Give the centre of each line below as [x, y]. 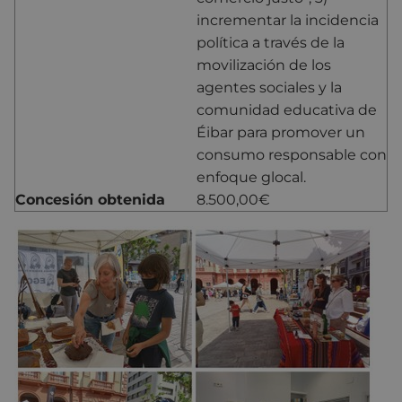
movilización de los [264, 65]
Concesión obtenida [90, 199]
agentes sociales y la [269, 87]
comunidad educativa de [287, 109]
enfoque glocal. [251, 177]
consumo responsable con [292, 154]
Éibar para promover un [281, 132]
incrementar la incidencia [288, 20]
